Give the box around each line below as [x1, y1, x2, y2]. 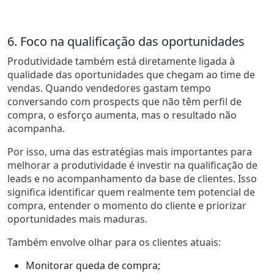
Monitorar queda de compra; [26, 258, 160, 272]
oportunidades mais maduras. [7, 212, 147, 226]
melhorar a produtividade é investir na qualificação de [7, 158, 257, 172]
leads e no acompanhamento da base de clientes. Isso [7, 171, 257, 185]
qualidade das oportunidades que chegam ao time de [7, 67, 255, 81]
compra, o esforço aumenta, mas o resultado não [7, 108, 237, 122]
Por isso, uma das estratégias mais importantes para [7, 144, 252, 158]
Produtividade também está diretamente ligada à [7, 54, 235, 68]
